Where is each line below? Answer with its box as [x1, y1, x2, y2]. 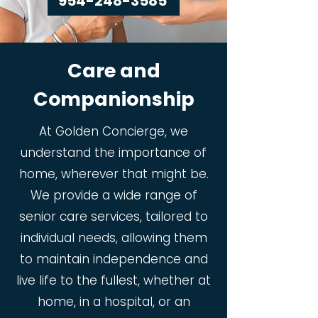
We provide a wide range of [30, 187, 197, 204]
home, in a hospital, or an [37, 293, 190, 310]
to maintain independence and [19, 251, 208, 268]
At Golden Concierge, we [39, 123, 188, 140]
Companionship [33, 86, 194, 112]
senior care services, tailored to [19, 208, 208, 225]
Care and [67, 57, 160, 84]
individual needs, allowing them [20, 229, 207, 246]
